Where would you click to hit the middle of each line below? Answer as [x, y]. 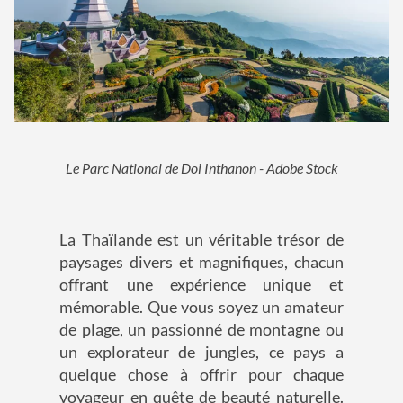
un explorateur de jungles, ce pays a [201, 351]
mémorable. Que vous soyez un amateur [201, 306]
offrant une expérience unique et [201, 284]
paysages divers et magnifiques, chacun [201, 261]
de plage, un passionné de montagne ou [201, 329]
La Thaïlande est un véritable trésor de [201, 239]
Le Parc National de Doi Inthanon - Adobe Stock [201, 167]
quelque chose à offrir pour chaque [201, 374]
